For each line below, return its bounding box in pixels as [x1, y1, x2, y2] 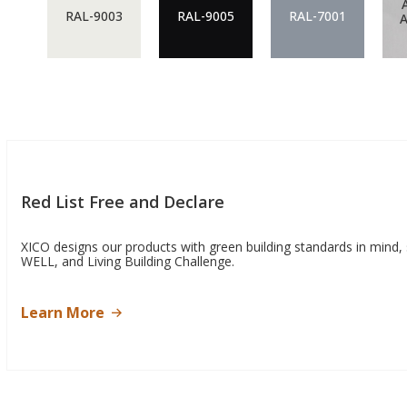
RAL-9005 [177, 7, 234, 25]
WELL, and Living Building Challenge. [21, 253, 234, 271]
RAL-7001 [289, 7, 346, 25]
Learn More [21, 303, 104, 323]
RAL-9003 [65, 7, 123, 25]
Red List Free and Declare [21, 191, 224, 213]
